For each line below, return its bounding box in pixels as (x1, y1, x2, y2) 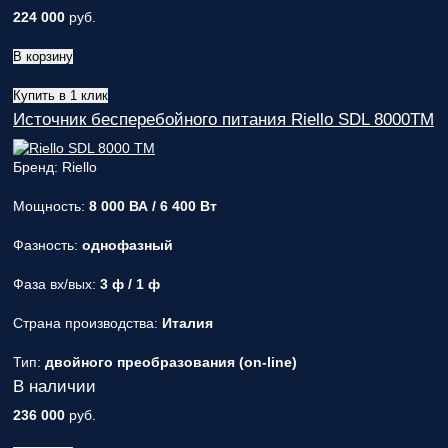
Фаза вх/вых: (13, 276, 100, 292)
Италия (162, 315, 213, 331)
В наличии (13, 377, 96, 396)
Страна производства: (13, 315, 162, 331)
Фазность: (13, 237, 82, 253)
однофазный (82, 237, 173, 253)
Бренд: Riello (13, 159, 97, 175)
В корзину (13, 49, 73, 64)
